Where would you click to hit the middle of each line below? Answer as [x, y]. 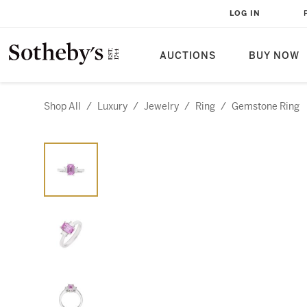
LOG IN [245, 13]
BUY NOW [274, 56]
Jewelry [161, 106]
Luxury [112, 106]
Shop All [62, 106]
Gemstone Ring [266, 106]
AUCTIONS [188, 56]
